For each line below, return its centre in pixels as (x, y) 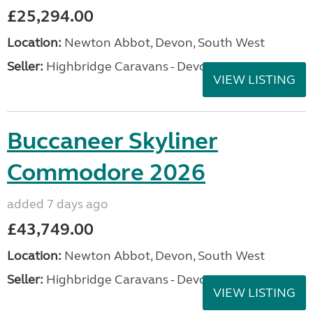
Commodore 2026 (106, 173)
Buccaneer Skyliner (112, 141)
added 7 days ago (58, 204)
